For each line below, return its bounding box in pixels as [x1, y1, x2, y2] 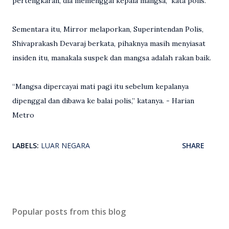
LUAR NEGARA [41, 141, 90, 150]
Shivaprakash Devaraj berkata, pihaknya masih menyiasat [12, 39, 205, 48]
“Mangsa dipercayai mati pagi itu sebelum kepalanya [12, 82, 189, 91]
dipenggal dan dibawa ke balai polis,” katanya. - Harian [12, 96, 194, 105]
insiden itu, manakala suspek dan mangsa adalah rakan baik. [12, 53, 211, 62]
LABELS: [12, 141, 39, 150]
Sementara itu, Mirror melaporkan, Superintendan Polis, [12, 25, 203, 34]
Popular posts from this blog [12, 206, 126, 217]
